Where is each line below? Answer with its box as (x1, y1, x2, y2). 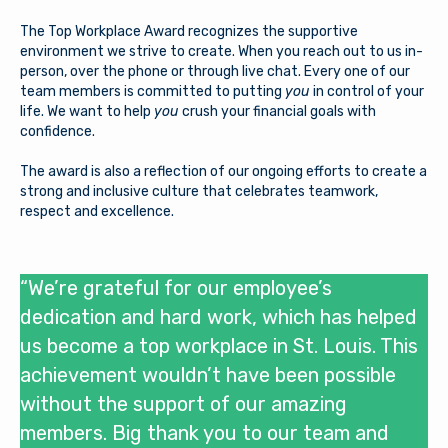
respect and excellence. (20, 203, 174, 220)
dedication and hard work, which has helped (20, 305, 417, 329)
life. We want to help (20, 103, 154, 120)
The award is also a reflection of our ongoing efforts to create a (20, 163, 427, 180)
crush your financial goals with (182, 103, 376, 120)
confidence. (20, 123, 95, 140)
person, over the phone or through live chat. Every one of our (20, 63, 410, 80)
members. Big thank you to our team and (20, 421, 389, 445)
